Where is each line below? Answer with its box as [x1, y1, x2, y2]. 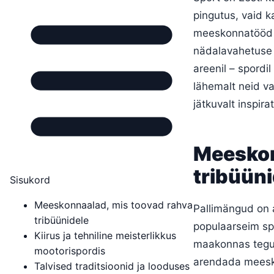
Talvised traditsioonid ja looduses [34, 259, 190, 272]
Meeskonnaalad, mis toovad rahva [34, 198, 193, 211]
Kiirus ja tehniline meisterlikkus [34, 229, 176, 242]
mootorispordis [34, 244, 105, 257]
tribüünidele [34, 213, 89, 226]
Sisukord [10, 173, 50, 186]
